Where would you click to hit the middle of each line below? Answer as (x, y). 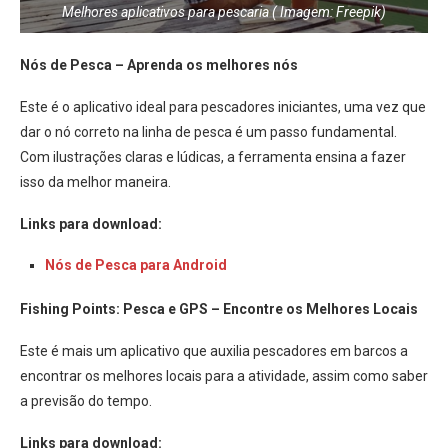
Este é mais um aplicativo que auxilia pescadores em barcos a (214, 350)
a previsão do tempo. (86, 400)
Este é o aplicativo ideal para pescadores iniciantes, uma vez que (223, 106)
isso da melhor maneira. (95, 181)
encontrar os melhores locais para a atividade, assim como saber (224, 375)
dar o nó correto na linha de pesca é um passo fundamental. (208, 131)
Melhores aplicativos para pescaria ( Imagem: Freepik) (224, 11)
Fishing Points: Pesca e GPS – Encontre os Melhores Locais (219, 308)
